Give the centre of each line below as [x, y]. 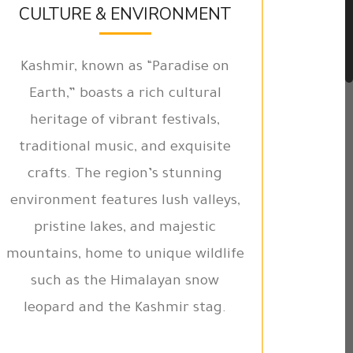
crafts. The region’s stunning [125, 175]
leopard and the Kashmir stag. [125, 309]
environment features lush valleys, [125, 202]
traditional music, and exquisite [125, 148]
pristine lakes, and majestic [125, 229]
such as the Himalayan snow [125, 282]
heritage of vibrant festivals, [125, 121]
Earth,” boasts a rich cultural [125, 95]
